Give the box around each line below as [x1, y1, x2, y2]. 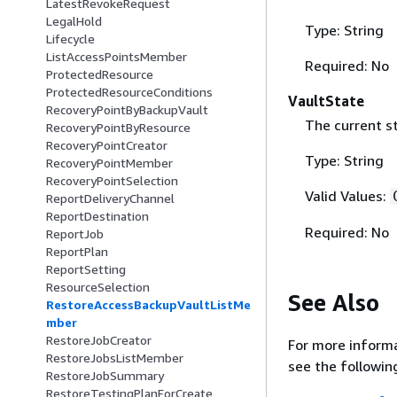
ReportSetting [46, 261, 126, 277]
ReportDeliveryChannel [46, 191, 175, 206]
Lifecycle [46, 31, 95, 47]
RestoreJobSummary [46, 368, 164, 384]
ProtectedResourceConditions [46, 84, 213, 100]
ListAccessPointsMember [46, 49, 187, 65]
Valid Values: [304, 187, 390, 206]
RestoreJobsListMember [46, 350, 183, 366]
